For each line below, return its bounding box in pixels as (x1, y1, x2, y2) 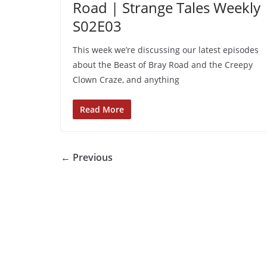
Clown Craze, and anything (73, 73, 179, 85)
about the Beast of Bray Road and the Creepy (73, 58, 253, 70)
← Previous (61, 150, 113, 164)
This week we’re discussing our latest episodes (73, 44, 259, 55)
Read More (80, 103, 124, 115)
